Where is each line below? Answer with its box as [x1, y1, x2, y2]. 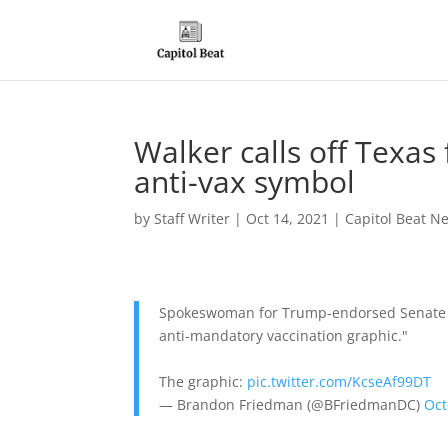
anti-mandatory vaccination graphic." [159, 326, 409, 345]
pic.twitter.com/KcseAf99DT [247, 372, 432, 391]
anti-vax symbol [134, 161, 356, 202]
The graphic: [159, 372, 248, 391]
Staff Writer [154, 209, 231, 228]
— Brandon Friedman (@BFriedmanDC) [159, 395, 425, 414]
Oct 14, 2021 [246, 209, 330, 228]
